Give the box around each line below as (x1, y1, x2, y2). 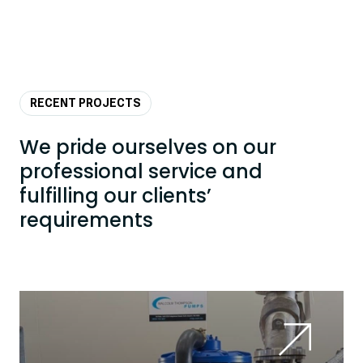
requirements (19, 207, 153, 233)
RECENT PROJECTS (30, 96, 141, 109)
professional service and (19, 158, 263, 185)
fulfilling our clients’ (19, 182, 211, 209)
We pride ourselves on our (19, 134, 276, 160)
